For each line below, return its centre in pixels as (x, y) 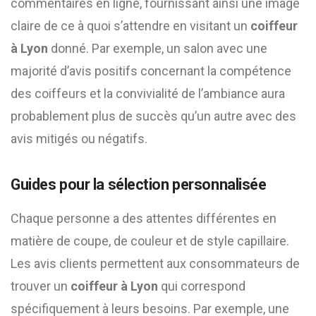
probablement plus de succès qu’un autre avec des (153, 116)
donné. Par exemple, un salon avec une (158, 48)
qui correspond (202, 286)
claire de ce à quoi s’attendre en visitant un (130, 26)
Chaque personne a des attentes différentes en (144, 218)
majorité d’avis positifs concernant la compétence (151, 71)
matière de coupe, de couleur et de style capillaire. (150, 241)
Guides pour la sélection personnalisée (139, 184)
